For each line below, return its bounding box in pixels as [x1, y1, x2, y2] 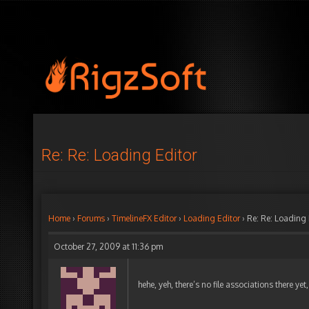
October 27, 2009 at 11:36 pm [54, 241, 163, 252]
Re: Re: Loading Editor [41, 146, 197, 165]
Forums [77, 213, 105, 223]
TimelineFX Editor [112, 213, 177, 223]
